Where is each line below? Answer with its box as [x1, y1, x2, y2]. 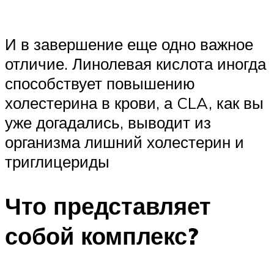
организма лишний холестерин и [5, 132, 244, 152]
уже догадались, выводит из [5, 113, 211, 133]
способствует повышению [5, 73, 195, 94]
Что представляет [5, 191, 211, 221]
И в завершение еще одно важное [5, 34, 253, 54]
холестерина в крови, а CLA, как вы [5, 93, 264, 113]
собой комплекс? [5, 221, 198, 251]
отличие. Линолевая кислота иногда [5, 54, 266, 74]
